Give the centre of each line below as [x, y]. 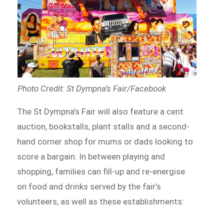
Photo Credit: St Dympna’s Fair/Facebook [91, 89]
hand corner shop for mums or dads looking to [105, 142]
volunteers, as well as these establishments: [102, 202]
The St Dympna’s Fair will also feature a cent [100, 112]
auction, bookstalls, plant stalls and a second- [103, 127]
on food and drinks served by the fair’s [89, 187]
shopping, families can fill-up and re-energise [101, 172]
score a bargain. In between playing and [91, 157]
